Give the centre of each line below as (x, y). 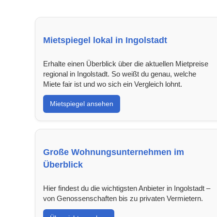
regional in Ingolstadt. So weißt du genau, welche (120, 74)
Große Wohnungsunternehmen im (114, 152)
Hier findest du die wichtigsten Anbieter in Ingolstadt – (127, 188)
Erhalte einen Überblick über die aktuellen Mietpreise (126, 63)
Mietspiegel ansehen (82, 103)
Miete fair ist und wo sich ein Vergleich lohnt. (113, 84)
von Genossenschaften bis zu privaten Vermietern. (123, 198)
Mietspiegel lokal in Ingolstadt (105, 40)
